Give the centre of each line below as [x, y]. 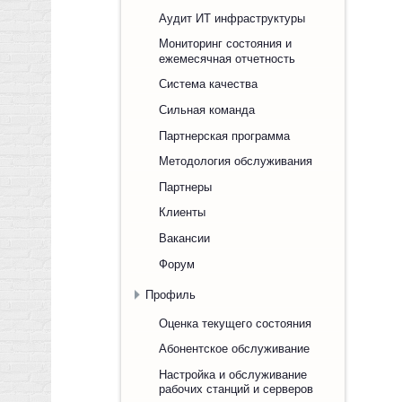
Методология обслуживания [236, 161]
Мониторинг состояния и [225, 43]
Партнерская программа [224, 135]
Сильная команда [207, 109]
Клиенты [182, 212]
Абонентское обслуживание [234, 348]
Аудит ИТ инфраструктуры [232, 18]
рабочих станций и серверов [236, 389]
